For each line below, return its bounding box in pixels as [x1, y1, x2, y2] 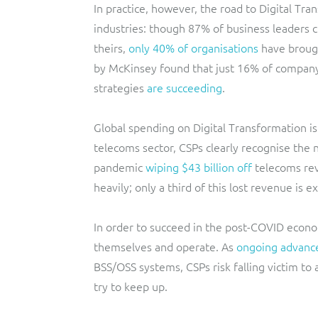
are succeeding [147, 79, 222, 95]
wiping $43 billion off [146, 159, 252, 175]
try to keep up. [94, 278, 168, 294]
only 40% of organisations [128, 40, 258, 55]
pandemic [94, 159, 143, 175]
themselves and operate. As [94, 238, 234, 254]
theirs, [94, 40, 128, 55]
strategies [94, 79, 147, 95]
